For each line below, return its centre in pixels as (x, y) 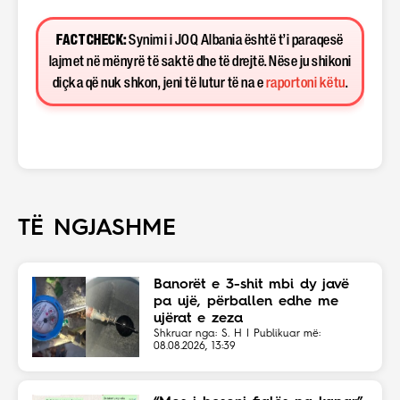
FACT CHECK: (92, 41)
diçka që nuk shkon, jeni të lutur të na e (159, 83)
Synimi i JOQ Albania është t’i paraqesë (235, 41)
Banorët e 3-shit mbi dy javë (251, 285)
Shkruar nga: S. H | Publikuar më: (237, 334)
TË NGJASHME (97, 229)
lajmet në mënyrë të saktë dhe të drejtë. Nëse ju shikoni (200, 62)
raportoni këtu (305, 83)
